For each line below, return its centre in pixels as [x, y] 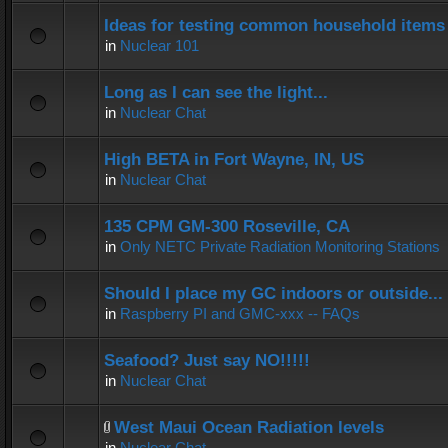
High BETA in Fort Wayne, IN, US [234, 159]
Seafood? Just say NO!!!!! [207, 360]
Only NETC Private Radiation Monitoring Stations [280, 246]
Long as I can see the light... [216, 92]
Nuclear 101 [159, 45]
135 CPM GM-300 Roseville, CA [227, 226]
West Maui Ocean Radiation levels [249, 427]
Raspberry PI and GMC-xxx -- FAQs [240, 313]
